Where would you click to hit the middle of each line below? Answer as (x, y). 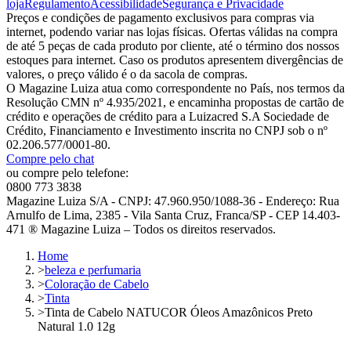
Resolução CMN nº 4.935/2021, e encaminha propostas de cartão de (175, 102)
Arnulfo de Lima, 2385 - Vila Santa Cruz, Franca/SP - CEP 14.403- (173, 215)
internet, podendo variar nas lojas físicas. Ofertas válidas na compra (172, 31)
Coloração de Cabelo (97, 284)
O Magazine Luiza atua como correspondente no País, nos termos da (175, 88)
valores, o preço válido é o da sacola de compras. (127, 74)
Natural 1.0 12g (76, 326)
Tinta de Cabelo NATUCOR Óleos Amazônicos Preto (179, 312)
